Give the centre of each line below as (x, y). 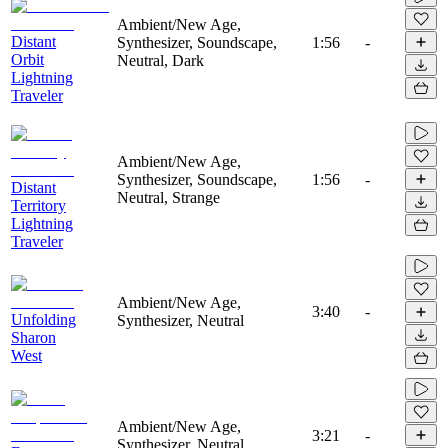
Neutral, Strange (168, 197)
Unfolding (43, 319)
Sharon (33, 337)
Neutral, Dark (160, 60)
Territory (38, 205)
